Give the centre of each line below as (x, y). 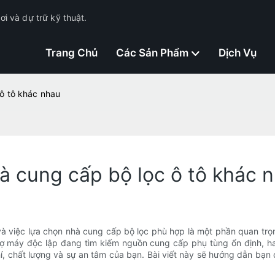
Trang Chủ (71, 53)
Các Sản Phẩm (152, 53)
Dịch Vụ (237, 53)
